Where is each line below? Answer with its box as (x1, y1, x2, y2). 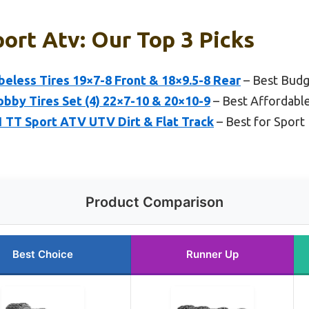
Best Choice (12, 247, 73, 261)
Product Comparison (86, 193, 223, 210)
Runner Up (186, 247, 239, 261)
